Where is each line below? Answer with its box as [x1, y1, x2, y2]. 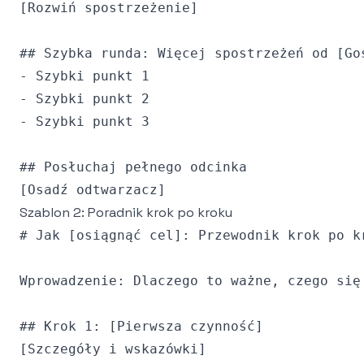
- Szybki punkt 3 [19, 114, 149, 129]
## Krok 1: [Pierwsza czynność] [19, 318, 263, 334]
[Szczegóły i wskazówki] [19, 341, 206, 357]
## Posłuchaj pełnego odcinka [19, 159, 247, 175]
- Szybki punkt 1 [19, 68, 149, 84]
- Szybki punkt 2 [19, 91, 149, 106]
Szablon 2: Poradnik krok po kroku [19, 204, 232, 221]
